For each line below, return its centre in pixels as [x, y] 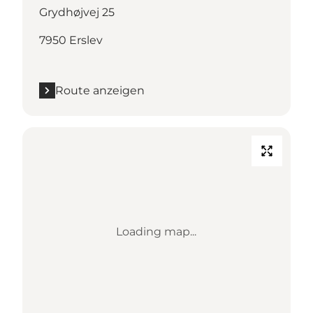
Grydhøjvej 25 [77, 12]
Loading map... [156, 231]
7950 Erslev [71, 40]
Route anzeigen [100, 90]
